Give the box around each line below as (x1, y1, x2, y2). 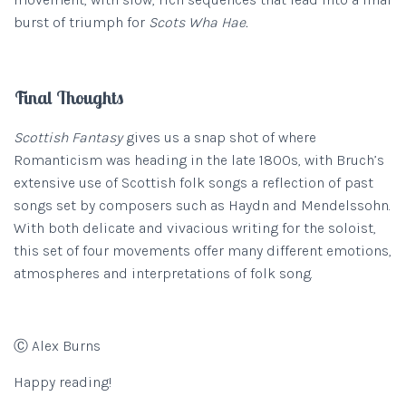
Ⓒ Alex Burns (14, 337, 101, 354)
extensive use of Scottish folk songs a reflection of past (14, 174, 373, 191)
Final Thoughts (14, 86, 123, 109)
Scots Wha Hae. (149, 14, 252, 31)
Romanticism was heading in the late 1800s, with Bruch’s (14, 151, 384, 169)
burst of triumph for (14, 14, 149, 31)
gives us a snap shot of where (122, 129, 316, 146)
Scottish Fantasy (14, 129, 122, 146)
